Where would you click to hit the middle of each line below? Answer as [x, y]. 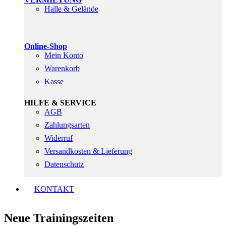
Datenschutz [64, 164]
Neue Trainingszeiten [59, 218]
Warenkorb [62, 68]
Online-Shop [46, 46]
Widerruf [59, 138]
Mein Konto [64, 55]
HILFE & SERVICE [60, 103]
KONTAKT [54, 189]
